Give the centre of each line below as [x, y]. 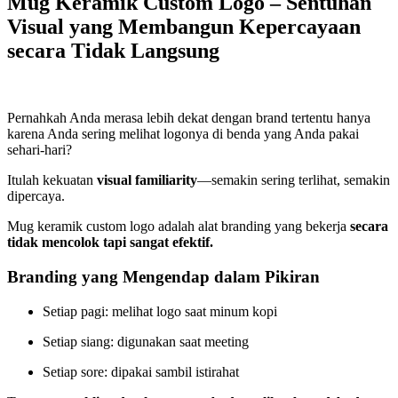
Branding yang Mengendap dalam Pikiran [163, 277]
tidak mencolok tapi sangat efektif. [110, 243]
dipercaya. [36, 196]
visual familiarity [147, 180]
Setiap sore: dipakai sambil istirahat [141, 371]
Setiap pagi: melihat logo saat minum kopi [160, 311]
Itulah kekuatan [52, 180]
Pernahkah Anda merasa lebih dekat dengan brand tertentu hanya [189, 118]
